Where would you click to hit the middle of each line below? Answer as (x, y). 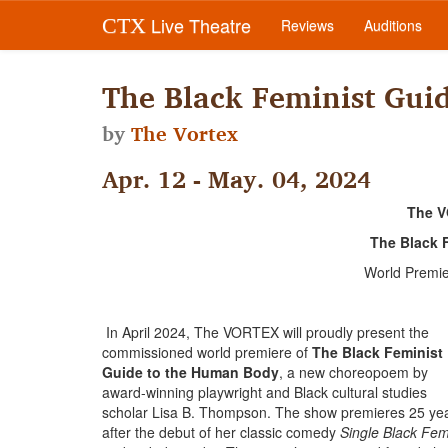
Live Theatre (198, 25)
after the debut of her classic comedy (221, 432)
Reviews (307, 25)
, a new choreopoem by (353, 372)
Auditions (393, 25)
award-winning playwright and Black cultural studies (264, 392)
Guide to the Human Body (190, 372)
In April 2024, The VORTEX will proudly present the (267, 332)
